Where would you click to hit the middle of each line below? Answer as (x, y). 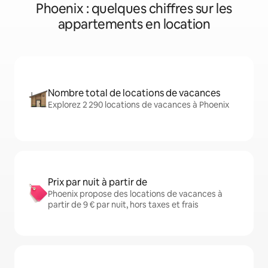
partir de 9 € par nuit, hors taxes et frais (123, 205)
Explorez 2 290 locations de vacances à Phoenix (138, 105)
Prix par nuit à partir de (98, 182)
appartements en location (134, 24)
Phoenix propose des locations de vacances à (135, 194)
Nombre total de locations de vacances (134, 93)
